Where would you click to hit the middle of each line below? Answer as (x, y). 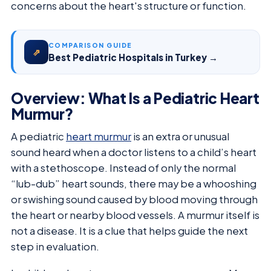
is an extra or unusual (180, 136)
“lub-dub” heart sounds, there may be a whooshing (134, 183)
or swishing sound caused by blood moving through (134, 199)
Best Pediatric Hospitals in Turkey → (133, 57)
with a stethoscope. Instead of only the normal (123, 168)
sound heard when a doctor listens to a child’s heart (134, 152)
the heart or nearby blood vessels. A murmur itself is (135, 215)
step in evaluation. (55, 246)
